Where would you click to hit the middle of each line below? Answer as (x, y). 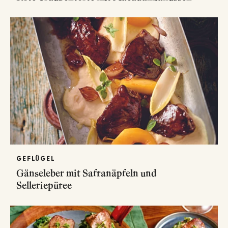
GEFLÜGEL (36, 159)
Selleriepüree (44, 185)
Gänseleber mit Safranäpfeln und (87, 173)
